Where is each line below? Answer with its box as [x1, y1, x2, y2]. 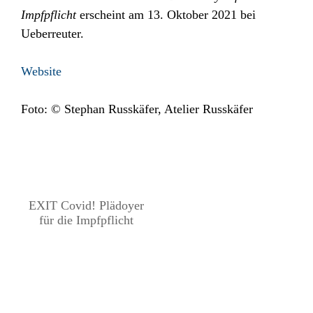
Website [21, 64, 61, 78]
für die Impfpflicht [38, 213, 133, 227]
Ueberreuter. [21, 27, 84, 41]
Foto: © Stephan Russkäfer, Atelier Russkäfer [21, 102, 253, 116]
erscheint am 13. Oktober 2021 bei [80, 8, 256, 22]
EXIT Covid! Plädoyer [28, 198, 144, 212]
